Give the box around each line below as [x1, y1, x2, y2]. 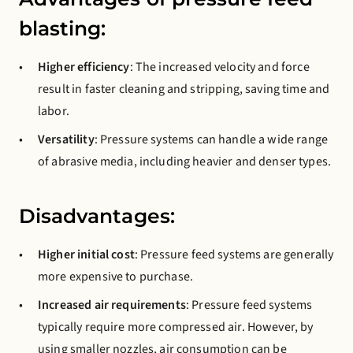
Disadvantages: [19, 204, 175, 228]
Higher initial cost [38, 246, 135, 263]
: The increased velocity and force [129, 58, 310, 76]
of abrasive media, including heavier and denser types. [38, 153, 332, 170]
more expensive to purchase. [38, 268, 194, 285]
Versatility [38, 131, 95, 148]
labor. [38, 102, 69, 120]
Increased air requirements [38, 296, 186, 314]
